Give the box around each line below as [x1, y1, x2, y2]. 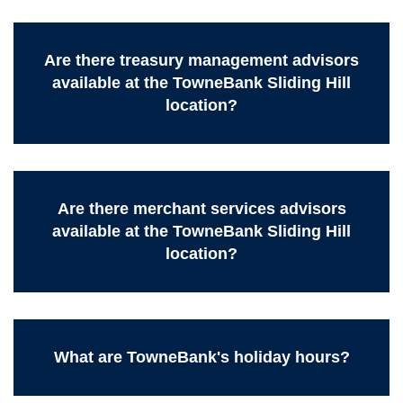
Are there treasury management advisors [44, 51, 359, 70]
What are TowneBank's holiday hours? [53, 348, 350, 367]
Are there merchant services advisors [57, 200, 346, 219]
